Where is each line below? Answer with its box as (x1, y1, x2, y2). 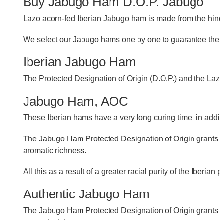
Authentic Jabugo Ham (23, 187, 150, 201)
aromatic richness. (23, 146, 86, 155)
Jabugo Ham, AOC (23, 94, 128, 108)
